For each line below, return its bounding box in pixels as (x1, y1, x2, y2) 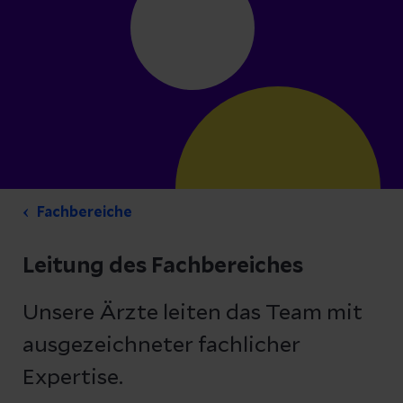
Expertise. (22, 367, 123, 389)
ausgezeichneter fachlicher (22, 335, 300, 356)
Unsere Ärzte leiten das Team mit (22, 302, 363, 324)
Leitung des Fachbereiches (22, 255, 303, 277)
